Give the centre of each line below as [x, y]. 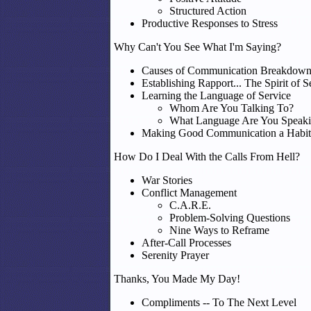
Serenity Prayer [175, 255]
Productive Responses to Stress [210, 23]
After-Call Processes [186, 243]
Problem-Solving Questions [230, 218]
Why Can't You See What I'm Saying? [197, 47]
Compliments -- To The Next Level [219, 302]
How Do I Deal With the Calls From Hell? [207, 157]
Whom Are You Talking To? [232, 108]
